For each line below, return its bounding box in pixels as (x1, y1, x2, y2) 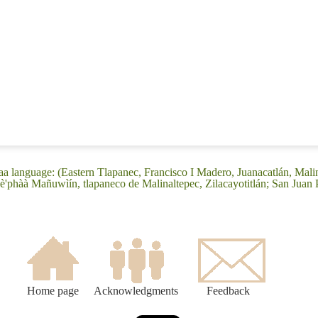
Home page (26, 285, 79, 297)
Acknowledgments (94, 285, 178, 297)
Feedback (207, 285, 250, 297)
